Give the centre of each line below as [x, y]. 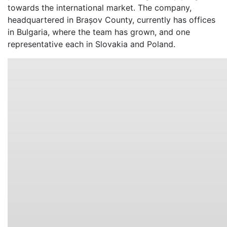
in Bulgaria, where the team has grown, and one [99, 32]
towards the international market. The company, [100, 8]
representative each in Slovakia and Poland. [91, 44]
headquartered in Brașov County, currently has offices [111, 20]
